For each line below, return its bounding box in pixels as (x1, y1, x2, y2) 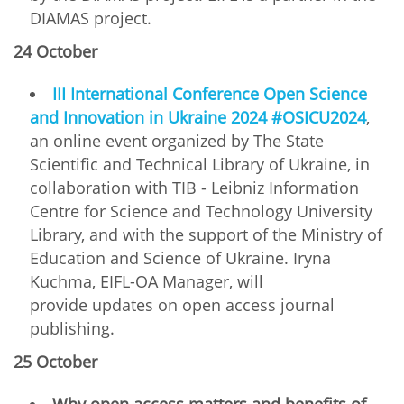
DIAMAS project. (30, 6, 156, 29)
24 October (14, 40, 102, 62)
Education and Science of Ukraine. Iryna (30, 246, 331, 269)
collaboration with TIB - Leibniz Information (30, 176, 359, 198)
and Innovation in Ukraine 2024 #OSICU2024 (30, 106, 366, 128)
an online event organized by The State (30, 129, 324, 151)
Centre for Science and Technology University (30, 199, 372, 222)
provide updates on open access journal (30, 293, 335, 316)
